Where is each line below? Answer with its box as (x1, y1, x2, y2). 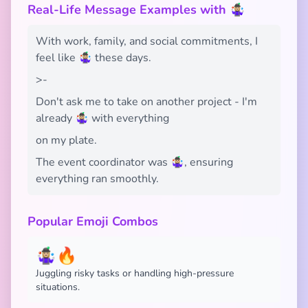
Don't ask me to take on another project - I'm (36, 94, 257, 109)
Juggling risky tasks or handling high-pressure (36, 267, 234, 280)
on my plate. (36, 133, 97, 148)
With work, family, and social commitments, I (36, 34, 258, 49)
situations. (36, 280, 80, 294)
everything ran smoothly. (36, 171, 159, 186)
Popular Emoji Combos (27, 213, 158, 230)
